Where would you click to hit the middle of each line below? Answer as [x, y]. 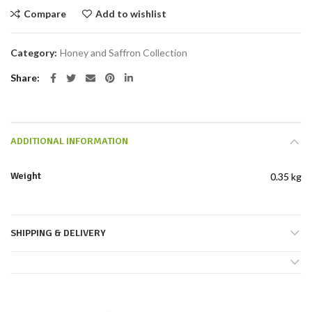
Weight [26, 176]
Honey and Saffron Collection [124, 53]
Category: [35, 53]
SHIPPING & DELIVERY [58, 233]
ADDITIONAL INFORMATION [69, 141]
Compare [45, 14]
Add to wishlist [131, 14]
